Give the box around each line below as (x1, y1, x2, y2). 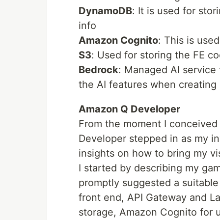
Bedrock (79, 63, 118, 76)
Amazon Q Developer (79, 103, 180, 115)
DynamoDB (79, 4, 132, 17)
